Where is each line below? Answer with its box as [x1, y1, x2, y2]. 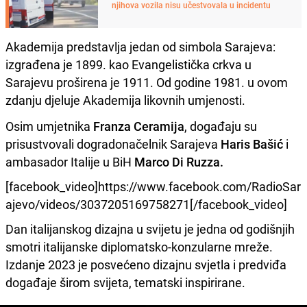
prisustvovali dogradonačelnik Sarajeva [5, 136, 221, 153]
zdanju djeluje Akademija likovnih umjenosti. [5, 92, 245, 109]
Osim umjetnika [5, 118, 93, 135]
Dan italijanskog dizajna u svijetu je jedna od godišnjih [5, 221, 295, 238]
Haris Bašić [221, 136, 283, 153]
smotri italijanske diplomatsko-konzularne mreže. [5, 238, 273, 256]
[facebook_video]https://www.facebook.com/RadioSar [5, 178, 301, 195]
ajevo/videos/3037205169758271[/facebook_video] [5, 196, 287, 213]
